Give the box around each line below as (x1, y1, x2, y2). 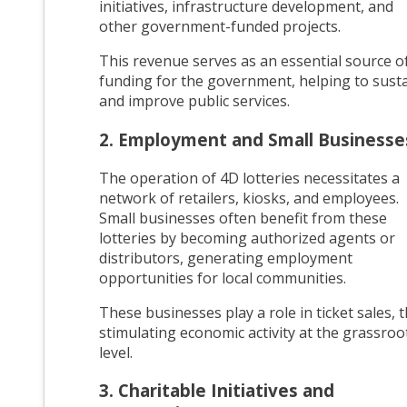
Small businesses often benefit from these (99, 207, 387, 228)
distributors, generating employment (99, 247, 352, 268)
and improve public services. (99, 91, 290, 112)
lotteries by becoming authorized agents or (99, 227, 395, 248)
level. (99, 342, 133, 362)
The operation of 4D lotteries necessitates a (99, 167, 400, 188)
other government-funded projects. (99, 16, 344, 37)
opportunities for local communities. (99, 267, 350, 288)
